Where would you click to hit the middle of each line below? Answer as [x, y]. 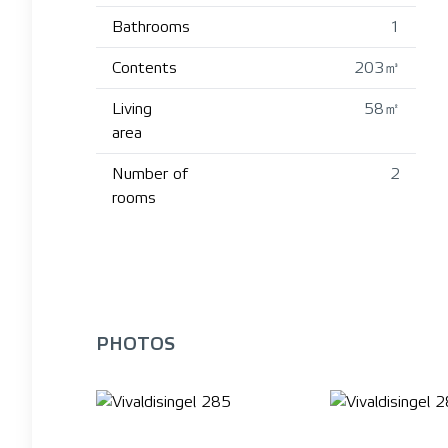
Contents [144, 67]
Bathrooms [151, 26]
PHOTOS [135, 343]
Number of [150, 173]
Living [132, 108]
